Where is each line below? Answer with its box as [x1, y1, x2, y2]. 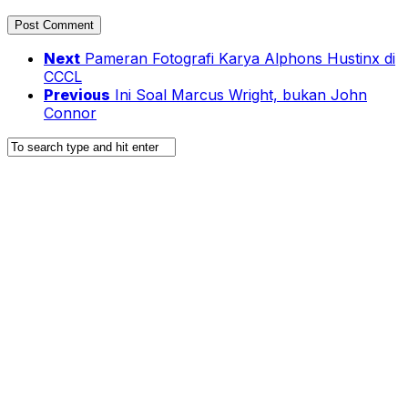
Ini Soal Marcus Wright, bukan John [115, 86, 367, 105]
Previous [44, 86, 110, 105]
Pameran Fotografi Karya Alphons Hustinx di [85, 49, 395, 68]
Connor [44, 104, 97, 123]
